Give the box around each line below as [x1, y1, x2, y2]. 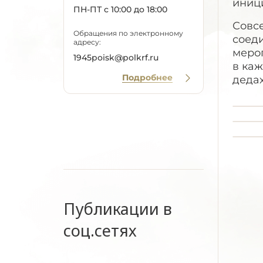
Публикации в [63, 198, 172, 220]
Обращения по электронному [73, 29, 183, 38]
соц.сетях [63, 220, 137, 241]
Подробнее [122, 72, 173, 83]
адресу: [73, 38, 101, 46]
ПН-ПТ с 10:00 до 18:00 [73, 4, 167, 15]
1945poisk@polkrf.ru [73, 52, 159, 63]
